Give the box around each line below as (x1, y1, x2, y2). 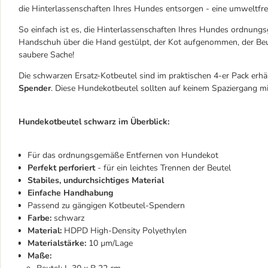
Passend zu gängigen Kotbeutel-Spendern (28, 200, 185, 211)
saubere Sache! (19, 49, 74, 60)
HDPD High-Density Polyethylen (62, 225, 187, 236)
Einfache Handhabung (28, 187, 113, 199)
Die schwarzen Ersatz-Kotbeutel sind (19, 70, 155, 81)
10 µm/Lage (86, 237, 133, 249)
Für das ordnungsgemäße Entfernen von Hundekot (28, 150, 218, 161)
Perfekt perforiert (28, 162, 95, 173)
